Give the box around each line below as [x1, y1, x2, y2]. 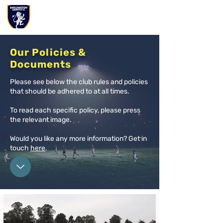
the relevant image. [10, 115, 72, 124]
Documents [10, 58, 71, 70]
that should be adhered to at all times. [10, 87, 129, 96]
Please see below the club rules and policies [10, 78, 148, 86]
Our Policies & [10, 46, 86, 58]
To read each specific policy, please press [10, 106, 140, 114]
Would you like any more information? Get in [10, 134, 147, 143]
